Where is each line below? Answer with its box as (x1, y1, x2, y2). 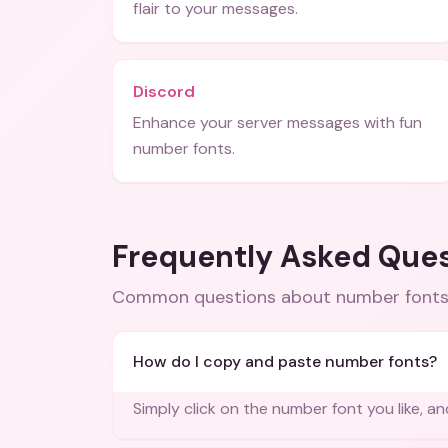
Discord (133, 81, 195, 102)
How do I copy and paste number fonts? (133, 351, 437, 372)
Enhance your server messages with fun (133, 112, 422, 133)
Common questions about (112, 285, 336, 309)
